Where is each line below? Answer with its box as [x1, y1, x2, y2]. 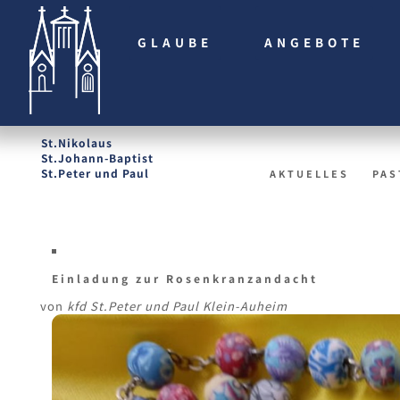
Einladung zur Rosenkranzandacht [52, 271, 318, 287]
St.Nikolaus [41, 135, 112, 151]
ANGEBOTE [263, 32, 364, 51]
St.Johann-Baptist [41, 150, 154, 166]
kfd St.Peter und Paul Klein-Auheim [67, 297, 287, 315]
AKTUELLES [269, 167, 349, 181]
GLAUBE [137, 32, 212, 51]
